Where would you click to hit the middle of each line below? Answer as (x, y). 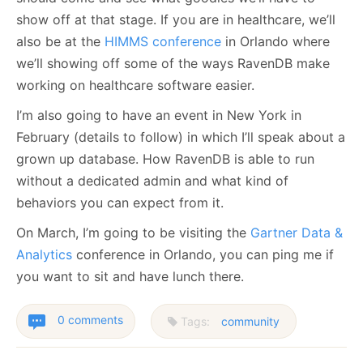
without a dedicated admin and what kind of (152, 181)
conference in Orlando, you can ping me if (203, 255)
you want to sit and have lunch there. (130, 277)
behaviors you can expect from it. (120, 203)
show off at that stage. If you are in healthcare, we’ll (176, 20)
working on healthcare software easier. (135, 85)
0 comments (90, 320)
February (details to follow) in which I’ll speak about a (181, 137)
